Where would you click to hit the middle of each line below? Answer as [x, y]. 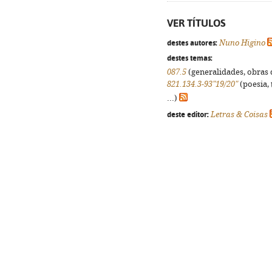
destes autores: [192, 42]
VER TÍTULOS [196, 23]
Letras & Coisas [239, 114]
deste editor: [188, 114]
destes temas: [190, 58]
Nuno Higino [242, 43]
